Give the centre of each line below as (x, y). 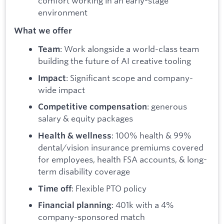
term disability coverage (84, 171)
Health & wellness (75, 135)
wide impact (61, 89)
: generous (167, 106)
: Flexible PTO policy (109, 188)
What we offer (43, 31)
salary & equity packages (85, 118)
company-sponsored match (91, 217)
